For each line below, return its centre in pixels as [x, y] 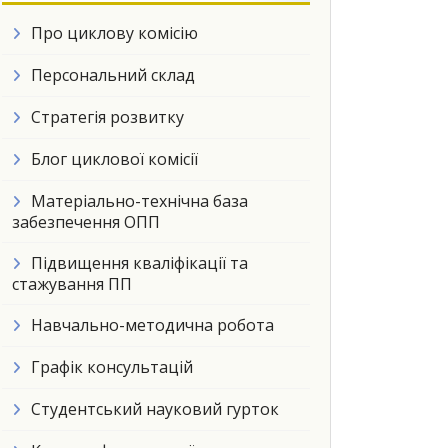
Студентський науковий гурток [155, 409]
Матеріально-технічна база [139, 201]
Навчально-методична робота [152, 325]
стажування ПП [72, 284]
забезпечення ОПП [86, 222]
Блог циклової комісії [114, 159]
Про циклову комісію [114, 33]
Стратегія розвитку [107, 117]
